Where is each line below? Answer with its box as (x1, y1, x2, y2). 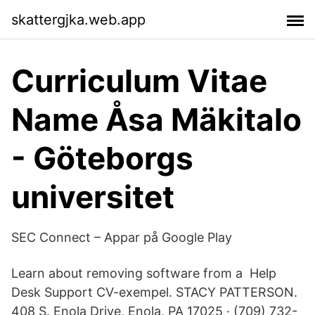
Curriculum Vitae (11, 62, 267, 100)
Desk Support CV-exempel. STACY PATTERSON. (11, 285, 297, 300)
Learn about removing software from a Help (11, 266, 276, 281)
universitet (11, 178, 174, 216)
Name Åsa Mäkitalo (11, 101, 302, 139)
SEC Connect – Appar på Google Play (11, 230, 232, 245)
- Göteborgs (11, 139, 193, 177)
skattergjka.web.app (11, 11, 146, 28)
